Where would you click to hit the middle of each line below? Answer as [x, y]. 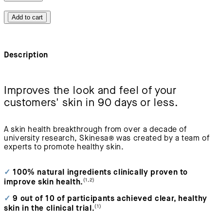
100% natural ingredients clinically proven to [99, 172]
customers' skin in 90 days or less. [91, 103]
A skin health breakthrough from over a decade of [95, 130]
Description [26, 55]
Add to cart [27, 18]
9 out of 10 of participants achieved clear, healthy [109, 198]
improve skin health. [44, 182]
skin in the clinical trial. [49, 208]
